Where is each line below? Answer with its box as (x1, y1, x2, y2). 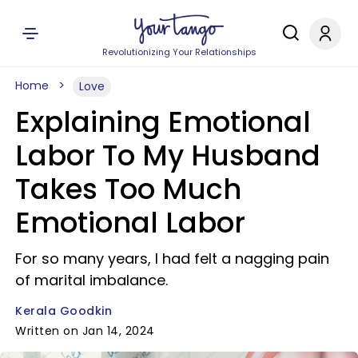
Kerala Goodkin (15, 303, 112, 319)
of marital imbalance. (15, 270, 168, 290)
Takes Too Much (15, 169, 241, 209)
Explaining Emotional (15, 102, 311, 141)
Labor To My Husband (15, 136, 320, 175)
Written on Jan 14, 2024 (15, 323, 155, 339)
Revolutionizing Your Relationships (101, 46, 257, 58)
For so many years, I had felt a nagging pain (15, 249, 329, 268)
